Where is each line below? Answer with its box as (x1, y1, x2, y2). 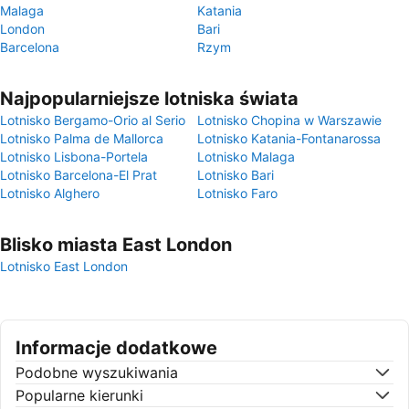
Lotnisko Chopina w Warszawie (197, 112, 382, 128)
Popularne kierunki (16, 386, 143, 404)
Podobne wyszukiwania (16, 363, 178, 382)
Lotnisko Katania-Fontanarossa (197, 131, 381, 146)
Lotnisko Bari (197, 167, 274, 183)
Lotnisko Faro (197, 185, 278, 201)
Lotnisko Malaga (197, 149, 295, 164)
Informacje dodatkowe (16, 337, 217, 359)
